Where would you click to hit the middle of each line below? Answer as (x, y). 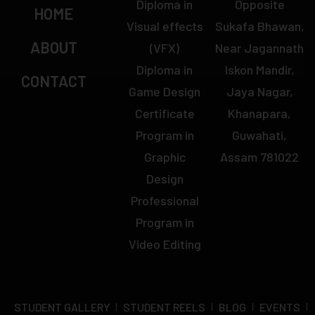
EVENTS (280, 307)
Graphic (165, 156)
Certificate (165, 113)
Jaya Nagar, (259, 91)
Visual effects (165, 26)
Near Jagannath (260, 47)
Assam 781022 (260, 156)
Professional (165, 200)
